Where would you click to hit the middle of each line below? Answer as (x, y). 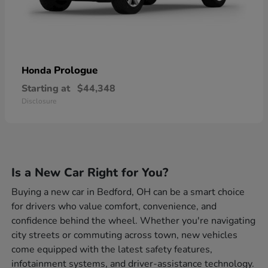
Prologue (76, 70)
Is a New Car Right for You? (90, 172)
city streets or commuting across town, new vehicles (125, 235)
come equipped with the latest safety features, (112, 249)
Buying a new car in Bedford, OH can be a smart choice (128, 192)
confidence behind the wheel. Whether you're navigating (134, 220)
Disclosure (39, 101)
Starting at (46, 88)
